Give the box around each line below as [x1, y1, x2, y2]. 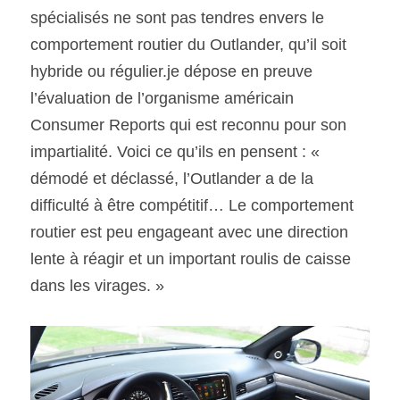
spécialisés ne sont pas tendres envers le [30, 8, 324, 27]
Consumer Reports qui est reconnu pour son [30, 115, 346, 134]
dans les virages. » [30, 276, 164, 295]
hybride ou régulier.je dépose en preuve [30, 62, 312, 80]
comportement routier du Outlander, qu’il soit [30, 35, 346, 54]
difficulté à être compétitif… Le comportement [30, 196, 354, 214]
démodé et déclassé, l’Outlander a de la [30, 169, 313, 187]
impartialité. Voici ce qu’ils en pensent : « [30, 142, 320, 161]
